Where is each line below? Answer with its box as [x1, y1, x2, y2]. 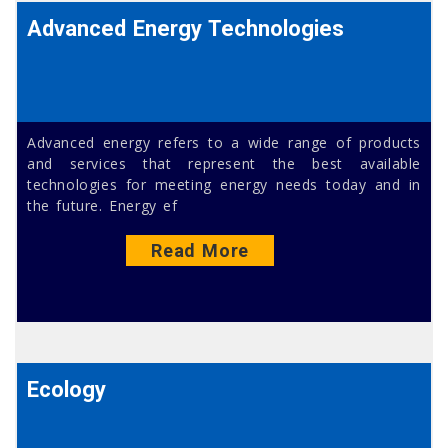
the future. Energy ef [27, 195, 178, 215]
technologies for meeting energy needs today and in [27, 174, 421, 194]
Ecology [27, 377, 107, 403]
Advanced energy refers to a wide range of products [27, 132, 421, 152]
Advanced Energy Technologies [27, 15, 345, 41]
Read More [151, 240, 249, 262]
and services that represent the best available [27, 153, 421, 173]
